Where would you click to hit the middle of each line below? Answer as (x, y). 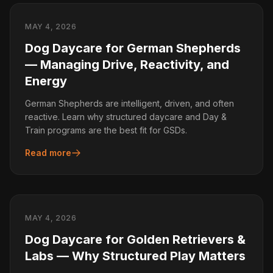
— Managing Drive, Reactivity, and (127, 65)
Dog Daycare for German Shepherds (133, 48)
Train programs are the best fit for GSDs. (106, 130)
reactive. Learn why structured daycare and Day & (126, 117)
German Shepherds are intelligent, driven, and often (129, 103)
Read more (48, 153)
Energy (46, 81)
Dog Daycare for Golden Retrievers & (135, 239)
